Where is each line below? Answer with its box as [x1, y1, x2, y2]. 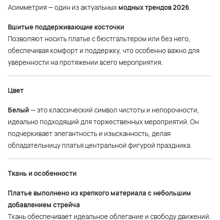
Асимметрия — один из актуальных [8, 3, 118, 12]
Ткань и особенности [8, 169, 77, 178]
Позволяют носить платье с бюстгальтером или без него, [8, 34, 191, 44]
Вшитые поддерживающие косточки [8, 23, 124, 32]
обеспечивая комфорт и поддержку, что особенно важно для [8, 46, 199, 55]
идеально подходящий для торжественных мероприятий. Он [8, 117, 199, 127]
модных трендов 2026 [118, 3, 189, 12]
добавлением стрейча [8, 200, 80, 210]
